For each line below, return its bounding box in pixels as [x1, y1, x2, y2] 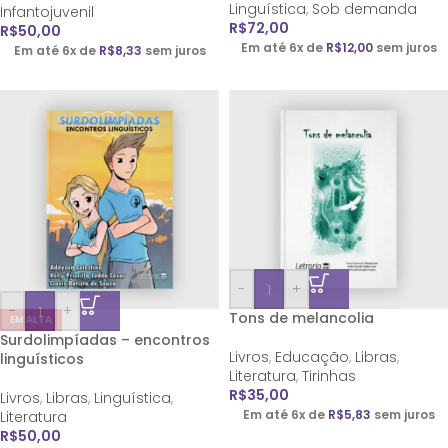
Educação [275, 347, 349, 367]
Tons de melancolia [229, 308, 374, 328]
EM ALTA [10, 312, 52, 327]
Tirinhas [302, 366, 356, 386]
